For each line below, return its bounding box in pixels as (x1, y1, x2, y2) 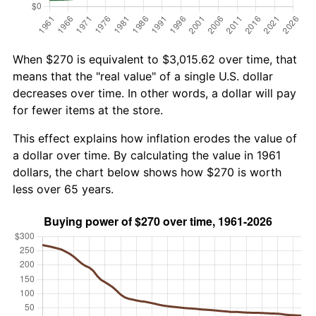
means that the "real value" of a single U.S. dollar (13, 68, 273, 83)
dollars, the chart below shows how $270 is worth (13, 164, 281, 179)
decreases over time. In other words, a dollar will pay (13, 85, 296, 100)
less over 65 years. (13, 181, 114, 196)
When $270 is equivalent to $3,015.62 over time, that (13, 51, 297, 66)
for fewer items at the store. (13, 102, 163, 117)
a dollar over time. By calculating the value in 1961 (13, 147, 281, 162)
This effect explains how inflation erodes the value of (13, 130, 297, 145)
